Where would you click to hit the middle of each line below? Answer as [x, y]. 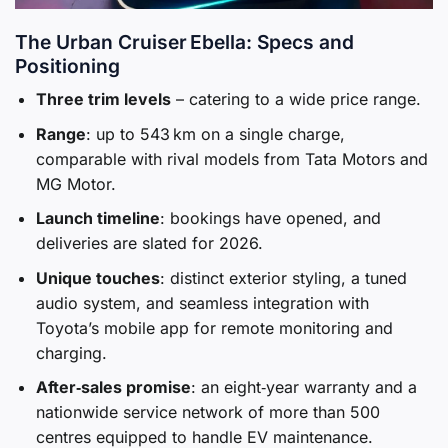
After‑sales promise [113, 387]
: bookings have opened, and [270, 218]
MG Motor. [75, 183]
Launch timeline [97, 218]
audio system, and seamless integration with [202, 302]
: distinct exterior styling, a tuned [283, 277]
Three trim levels [103, 99]
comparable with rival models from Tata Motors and [231, 158]
